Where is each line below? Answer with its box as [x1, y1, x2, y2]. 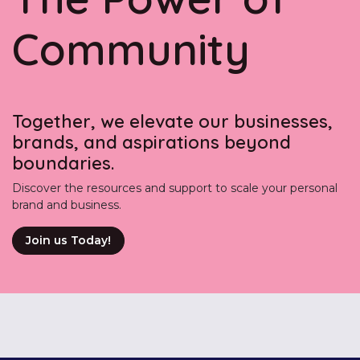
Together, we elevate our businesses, [12, 110, 333, 132]
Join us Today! [26, 233, 111, 247]
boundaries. [12, 152, 114, 174]
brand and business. [12, 198, 121, 212]
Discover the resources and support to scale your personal [12, 181, 337, 195]
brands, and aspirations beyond [12, 131, 291, 153]
